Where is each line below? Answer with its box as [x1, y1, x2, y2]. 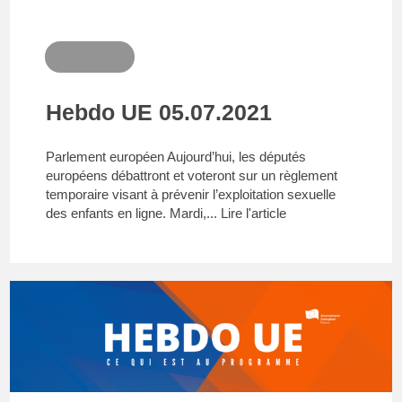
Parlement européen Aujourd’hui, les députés [46, 149, 307, 164]
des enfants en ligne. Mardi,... [46, 205, 222, 221]
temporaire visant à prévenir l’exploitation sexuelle [46, 187, 336, 202]
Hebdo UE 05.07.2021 [46, 100, 273, 126]
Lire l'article [221, 205, 287, 221]
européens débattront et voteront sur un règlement [46, 168, 338, 183]
